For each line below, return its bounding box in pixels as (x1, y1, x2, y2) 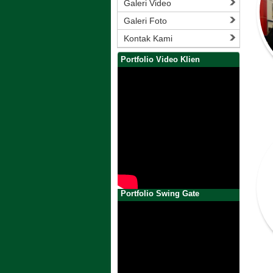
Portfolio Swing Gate (121, 189, 199, 198)
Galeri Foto (124, 16, 167, 26)
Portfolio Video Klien (121, 55, 200, 64)
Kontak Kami (124, 34, 172, 43)
